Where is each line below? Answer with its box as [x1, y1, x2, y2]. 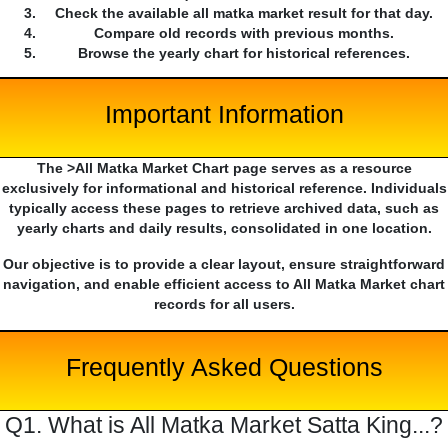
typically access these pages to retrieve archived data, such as [9, 200, 439, 217]
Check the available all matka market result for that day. [55, 5, 433, 22]
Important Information [104, 100, 344, 129]
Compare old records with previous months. [94, 25, 394, 42]
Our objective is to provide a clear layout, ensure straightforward [3, 256, 445, 273]
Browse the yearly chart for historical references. [78, 45, 410, 62]
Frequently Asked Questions [65, 353, 383, 382]
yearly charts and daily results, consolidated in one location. [16, 220, 432, 237]
